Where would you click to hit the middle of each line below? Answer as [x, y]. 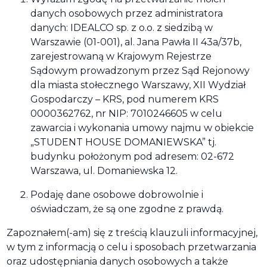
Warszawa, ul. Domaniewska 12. [104, 171]
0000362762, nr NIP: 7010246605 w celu [128, 114]
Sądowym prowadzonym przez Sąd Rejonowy [140, 71]
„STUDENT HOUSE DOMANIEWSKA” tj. [123, 142]
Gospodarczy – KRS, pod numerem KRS [125, 99]
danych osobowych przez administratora [127, 13]
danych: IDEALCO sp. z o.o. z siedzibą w [122, 28]
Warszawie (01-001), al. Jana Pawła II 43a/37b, [136, 42]
